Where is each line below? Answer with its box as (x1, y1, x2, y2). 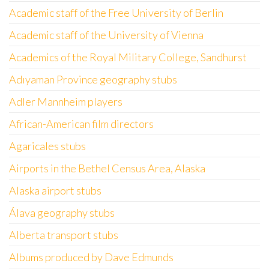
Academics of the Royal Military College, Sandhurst (9, 50, 247, 64)
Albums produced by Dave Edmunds (9, 250, 174, 264)
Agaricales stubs (9, 139, 86, 153)
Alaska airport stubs (9, 184, 101, 197)
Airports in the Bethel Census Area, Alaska (9, 162, 205, 175)
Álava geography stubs (9, 206, 115, 219)
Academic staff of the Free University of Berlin (9, 6, 223, 19)
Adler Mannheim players (9, 95, 122, 108)
